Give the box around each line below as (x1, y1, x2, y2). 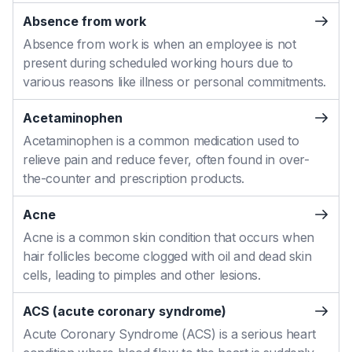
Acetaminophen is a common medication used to (23, 133, 299, 148)
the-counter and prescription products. (23, 170, 244, 186)
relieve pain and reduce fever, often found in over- (23, 152, 310, 167)
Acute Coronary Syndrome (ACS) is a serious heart (23, 326, 316, 342)
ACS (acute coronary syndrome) (23, 303, 226, 319)
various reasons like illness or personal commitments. (23, 74, 326, 90)
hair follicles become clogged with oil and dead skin (23, 248, 312, 264)
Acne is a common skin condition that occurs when (23, 229, 314, 245)
